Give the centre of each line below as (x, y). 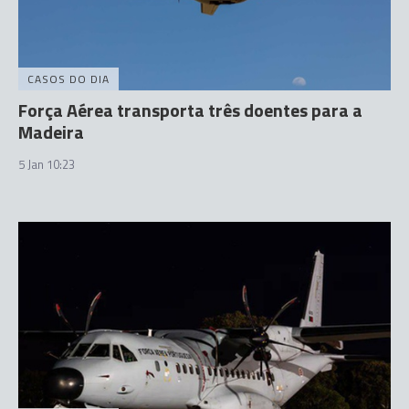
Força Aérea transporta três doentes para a (190, 110)
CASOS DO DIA (68, 79)
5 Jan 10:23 (47, 164)
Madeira (51, 131)
